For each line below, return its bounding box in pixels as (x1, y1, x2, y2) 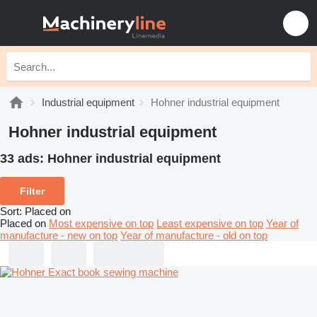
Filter (20, 185, 45, 197)
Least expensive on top (156, 217, 263, 229)
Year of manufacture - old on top (120, 229, 267, 241)
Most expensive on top (49, 217, 154, 229)
